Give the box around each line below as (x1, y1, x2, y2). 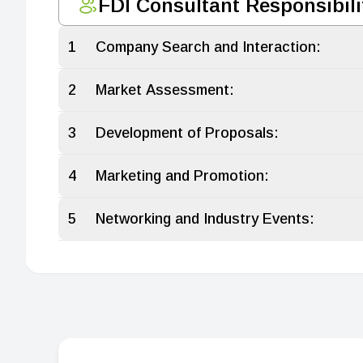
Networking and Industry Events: (95, 211, 314, 227)
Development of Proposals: (95, 125, 279, 141)
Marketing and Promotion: (95, 168, 269, 184)
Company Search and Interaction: (95, 39, 321, 55)
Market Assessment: (95, 82, 234, 98)
